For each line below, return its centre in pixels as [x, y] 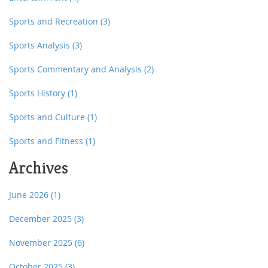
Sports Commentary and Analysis [77, 69]
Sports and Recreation [55, 22]
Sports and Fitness [47, 141]
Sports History [38, 93]
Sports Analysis [41, 45]
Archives [39, 168]
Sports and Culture [48, 117]
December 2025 [42, 219]
